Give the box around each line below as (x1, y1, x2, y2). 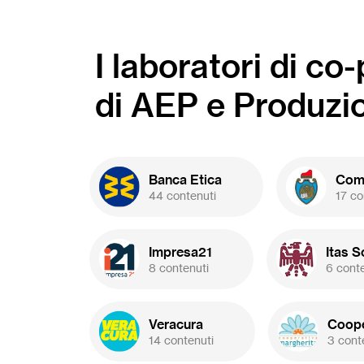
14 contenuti (149, 332, 214, 347)
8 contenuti (149, 260, 209, 275)
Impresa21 (149, 243, 212, 260)
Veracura (149, 315, 203, 332)
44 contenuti (149, 188, 216, 202)
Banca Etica (149, 171, 222, 188)
